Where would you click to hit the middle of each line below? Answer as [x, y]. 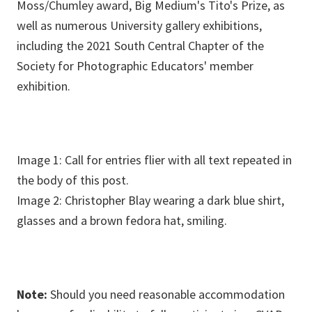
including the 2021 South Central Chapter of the [140, 46]
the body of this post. [73, 180]
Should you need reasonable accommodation [166, 295]
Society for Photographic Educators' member [135, 66]
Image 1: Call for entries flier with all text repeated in [154, 160]
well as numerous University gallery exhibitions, [139, 26]
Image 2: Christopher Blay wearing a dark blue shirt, [150, 201]
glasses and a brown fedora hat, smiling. [122, 221]
